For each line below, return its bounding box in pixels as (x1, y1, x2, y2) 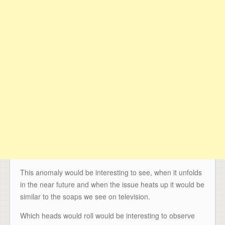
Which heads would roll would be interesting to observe (20, 210, 195, 220)
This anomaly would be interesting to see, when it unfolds (20, 167, 202, 177)
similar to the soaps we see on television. (20, 191, 150, 201)
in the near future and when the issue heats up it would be (20, 179, 204, 189)
